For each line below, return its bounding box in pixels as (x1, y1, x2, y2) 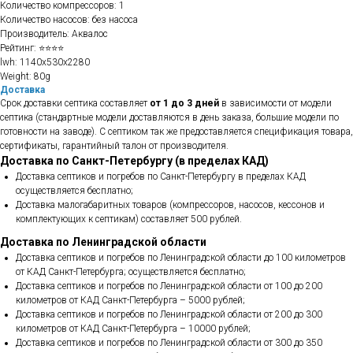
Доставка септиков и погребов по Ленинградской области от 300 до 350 (16, 337, 322, 348)
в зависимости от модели (219, 98, 332, 109)
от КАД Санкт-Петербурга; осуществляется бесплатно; (16, 266, 246, 277)
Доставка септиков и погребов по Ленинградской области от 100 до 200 (16, 281, 322, 292)
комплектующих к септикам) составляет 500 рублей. (16, 214, 242, 225)
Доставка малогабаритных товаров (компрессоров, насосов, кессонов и (16, 199, 325, 210)
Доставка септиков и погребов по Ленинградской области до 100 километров (16, 252, 346, 263)
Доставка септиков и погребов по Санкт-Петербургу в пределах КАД (16, 171, 306, 182)
